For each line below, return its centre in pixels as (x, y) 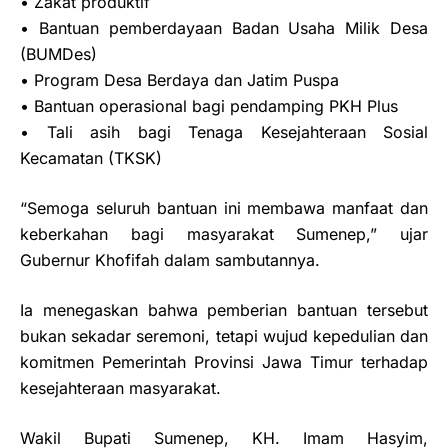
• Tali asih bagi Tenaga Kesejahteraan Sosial (224, 131)
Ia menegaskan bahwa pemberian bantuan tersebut (224, 309)
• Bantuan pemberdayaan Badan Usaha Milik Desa (224, 27)
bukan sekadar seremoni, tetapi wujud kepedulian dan (224, 335)
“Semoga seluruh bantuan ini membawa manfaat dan (224, 207)
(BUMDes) (58, 53)
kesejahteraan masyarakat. (120, 387)
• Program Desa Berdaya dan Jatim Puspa (179, 79)
